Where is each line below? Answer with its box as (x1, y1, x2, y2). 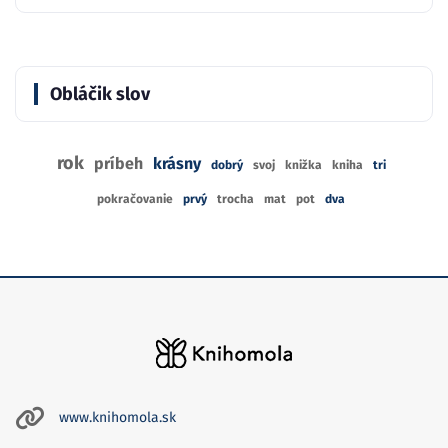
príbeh (93, 153, 143, 173)
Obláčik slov (50, 82, 150, 105)
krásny (152, 153, 201, 173)
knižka (284, 157, 322, 172)
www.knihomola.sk (59, 409, 176, 427)
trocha (217, 191, 254, 206)
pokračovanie (97, 191, 173, 206)
